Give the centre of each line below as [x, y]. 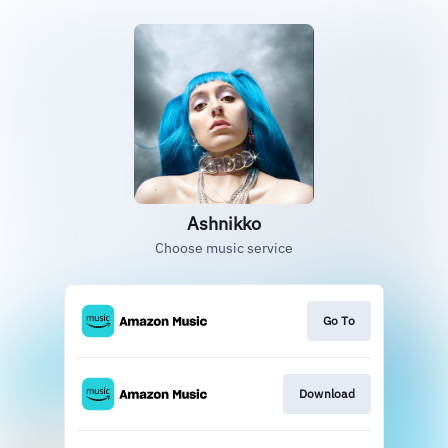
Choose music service [224, 248]
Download [326, 394]
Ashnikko [224, 223]
